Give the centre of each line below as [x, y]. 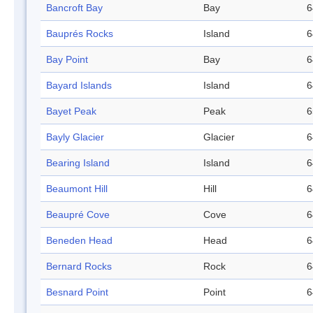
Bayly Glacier [75, 137]
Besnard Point [77, 292]
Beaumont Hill [77, 189]
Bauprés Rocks [80, 34]
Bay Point [67, 60]
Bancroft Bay [74, 8]
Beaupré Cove [78, 215]
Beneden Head [79, 241]
